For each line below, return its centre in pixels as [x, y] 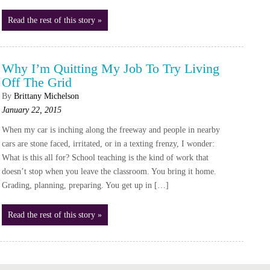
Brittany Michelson [46, 96]
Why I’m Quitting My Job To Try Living [110, 68]
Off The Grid [36, 82]
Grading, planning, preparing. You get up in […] [85, 185]
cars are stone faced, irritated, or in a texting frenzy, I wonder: [108, 144]
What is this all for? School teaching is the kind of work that [105, 158]
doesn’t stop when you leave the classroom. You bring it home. [109, 171]
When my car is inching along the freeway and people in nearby [111, 130]
